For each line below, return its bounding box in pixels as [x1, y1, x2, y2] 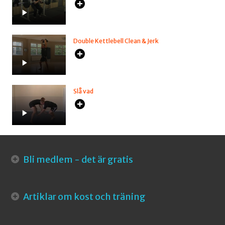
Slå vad [73, 87, 94, 95]
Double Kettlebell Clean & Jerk [73, 37, 159, 45]
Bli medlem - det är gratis [22, 154, 134, 166]
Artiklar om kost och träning [22, 190, 146, 202]
